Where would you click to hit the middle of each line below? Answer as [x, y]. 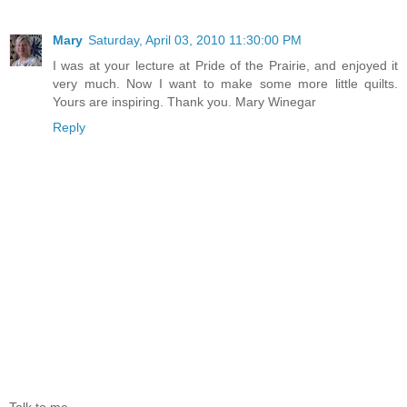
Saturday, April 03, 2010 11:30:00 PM [195, 40]
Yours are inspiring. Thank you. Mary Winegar [184, 102]
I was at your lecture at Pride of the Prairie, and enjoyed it [225, 66]
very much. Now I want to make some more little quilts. [225, 84]
